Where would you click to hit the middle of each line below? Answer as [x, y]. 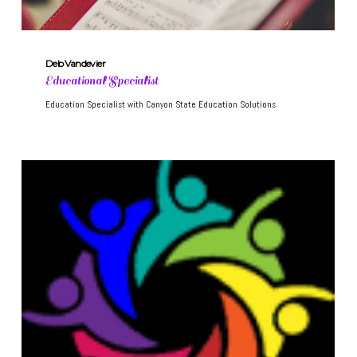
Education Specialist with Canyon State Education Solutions [160, 104]
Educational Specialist [102, 81]
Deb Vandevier [75, 63]
